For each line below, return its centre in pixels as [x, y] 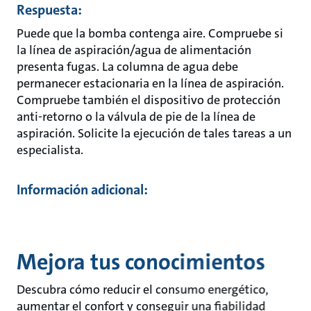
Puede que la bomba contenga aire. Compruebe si [150, 33]
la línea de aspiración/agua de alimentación [134, 50]
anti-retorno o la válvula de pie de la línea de [136, 117]
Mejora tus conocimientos [141, 262]
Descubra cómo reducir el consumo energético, [142, 289]
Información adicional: [82, 190]
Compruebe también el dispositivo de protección [149, 100]
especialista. [50, 150]
